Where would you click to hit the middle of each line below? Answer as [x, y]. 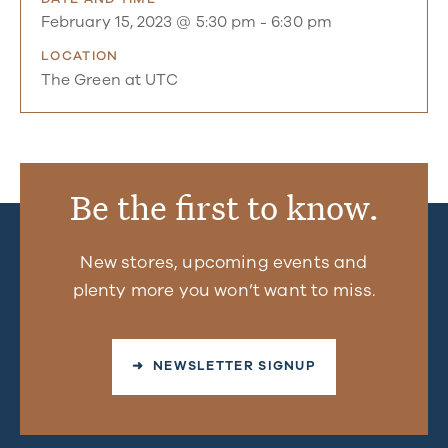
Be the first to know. [224, 207]
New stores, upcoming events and [224, 262]
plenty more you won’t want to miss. [224, 290]
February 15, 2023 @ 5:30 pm [149, 22]
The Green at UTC [110, 79]
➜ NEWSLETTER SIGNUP [224, 366]
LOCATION [80, 56]
